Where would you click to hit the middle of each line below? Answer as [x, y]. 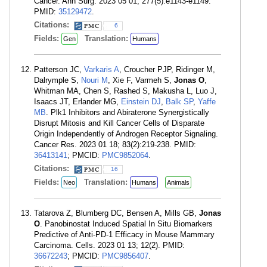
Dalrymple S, [58, 80]
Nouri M [94, 80]
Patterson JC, [59, 69]
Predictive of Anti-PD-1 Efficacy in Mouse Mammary [124, 235]
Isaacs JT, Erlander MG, [77, 102]
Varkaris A [102, 69]
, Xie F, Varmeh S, [141, 80]
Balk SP [179, 102]
